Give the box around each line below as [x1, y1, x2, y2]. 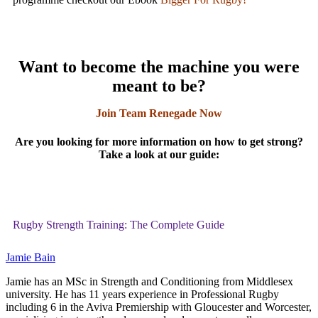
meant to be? [112, 77, 206, 96]
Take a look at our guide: [99, 148, 219, 160]
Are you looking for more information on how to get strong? [15, 135, 303, 148]
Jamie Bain [6, 251, 55, 263]
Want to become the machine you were [18, 57, 300, 77]
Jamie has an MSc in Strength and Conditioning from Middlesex [6, 275, 293, 287]
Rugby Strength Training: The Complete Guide [13, 218, 224, 231]
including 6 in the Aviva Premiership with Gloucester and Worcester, [6, 300, 312, 313]
